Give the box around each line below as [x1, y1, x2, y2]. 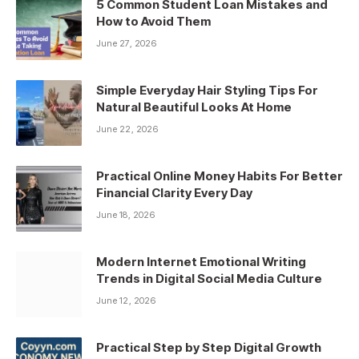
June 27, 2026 [96, 37, 156, 49]
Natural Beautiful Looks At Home [96, 99, 292, 115]
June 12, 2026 [96, 294, 155, 306]
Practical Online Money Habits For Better [96, 167, 343, 184]
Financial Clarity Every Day [96, 184, 252, 200]
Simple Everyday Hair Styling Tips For [96, 82, 318, 98]
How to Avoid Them [96, 13, 211, 29]
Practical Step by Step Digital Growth [96, 339, 321, 355]
